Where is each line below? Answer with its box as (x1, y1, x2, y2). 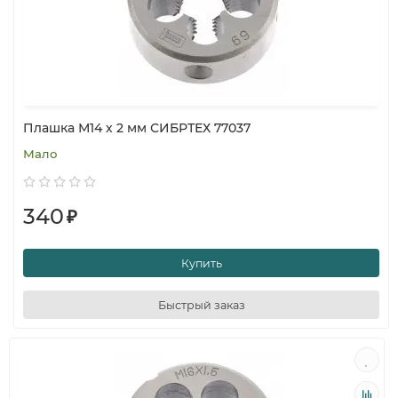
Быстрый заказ (157, 298, 245, 312)
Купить (180, 256, 222, 270)
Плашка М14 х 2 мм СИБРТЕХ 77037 (23, 120, 251, 136)
